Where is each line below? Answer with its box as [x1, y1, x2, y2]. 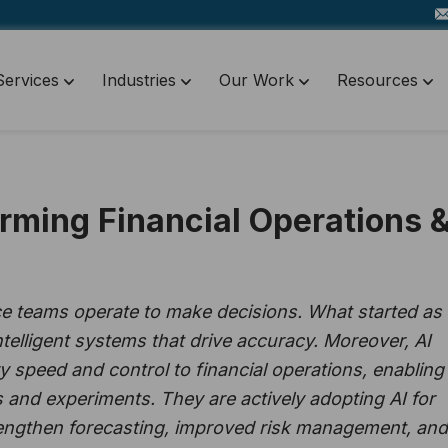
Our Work [219, 70, 299, 90]
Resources [337, 70, 423, 90]
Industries [102, 70, 181, 90]
